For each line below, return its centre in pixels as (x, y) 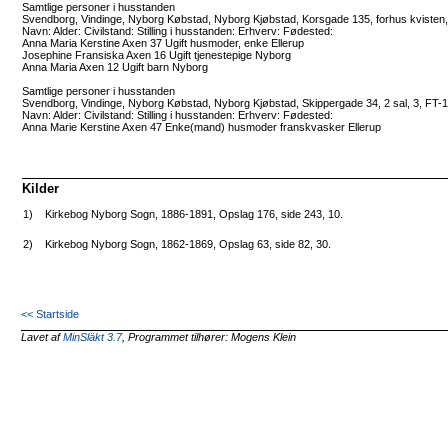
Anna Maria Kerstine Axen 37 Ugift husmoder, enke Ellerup (163, 42)
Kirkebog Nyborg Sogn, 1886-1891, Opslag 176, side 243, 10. (194, 214)
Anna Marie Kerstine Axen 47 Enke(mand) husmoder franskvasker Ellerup (202, 126)
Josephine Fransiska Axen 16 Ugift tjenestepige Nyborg (157, 54)
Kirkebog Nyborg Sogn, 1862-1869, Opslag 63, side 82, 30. (188, 244)
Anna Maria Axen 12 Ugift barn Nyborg (115, 66)
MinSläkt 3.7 (93, 337)
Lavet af (42, 337)
